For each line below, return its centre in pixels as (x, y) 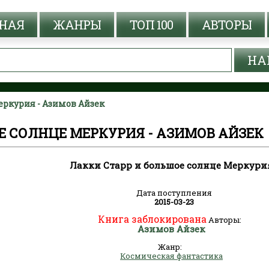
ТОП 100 (151, 25)
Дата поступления (174, 193)
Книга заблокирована (153, 219)
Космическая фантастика (172, 256)
